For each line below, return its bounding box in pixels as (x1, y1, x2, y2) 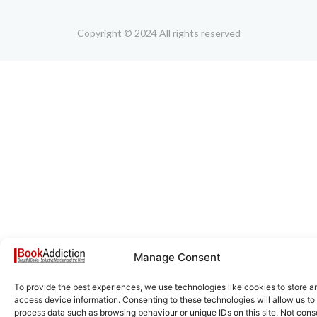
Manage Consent (134, 250, 221, 265)
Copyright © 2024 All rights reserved (76, 26, 241, 39)
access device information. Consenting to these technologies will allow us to (14, 294, 315, 305)
